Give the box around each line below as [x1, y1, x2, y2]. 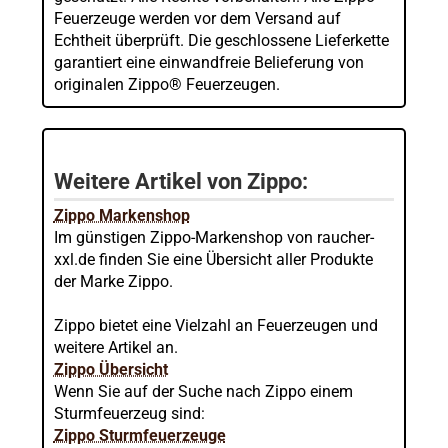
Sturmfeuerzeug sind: [53, 404, 205, 424]
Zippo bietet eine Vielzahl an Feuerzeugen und [53, 316, 378, 336]
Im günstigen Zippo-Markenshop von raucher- [53, 228, 374, 248]
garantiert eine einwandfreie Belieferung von [53, 53, 364, 73]
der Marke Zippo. [53, 272, 173, 292]
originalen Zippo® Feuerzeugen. [53, 75, 280, 95]
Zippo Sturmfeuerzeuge [53, 426, 226, 446]
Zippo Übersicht [53, 360, 168, 380]
